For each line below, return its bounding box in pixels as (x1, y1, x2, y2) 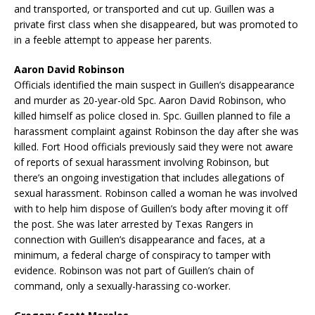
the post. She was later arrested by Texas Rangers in (14, 217, 253, 231)
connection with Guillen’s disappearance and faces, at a (14, 232, 265, 246)
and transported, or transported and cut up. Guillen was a (14, 1, 274, 15)
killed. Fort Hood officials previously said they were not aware (14, 139, 293, 153)
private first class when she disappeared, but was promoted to (14, 17, 298, 31)
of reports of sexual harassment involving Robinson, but (14, 155, 269, 169)
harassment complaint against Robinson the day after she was (14, 124, 299, 138)
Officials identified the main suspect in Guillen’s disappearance (14, 77, 295, 91)
